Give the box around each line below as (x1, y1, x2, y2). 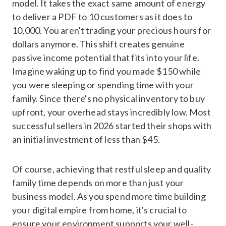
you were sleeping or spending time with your (12, 79, 194, 90)
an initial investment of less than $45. (12, 133, 160, 145)
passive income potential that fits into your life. (12, 51, 199, 63)
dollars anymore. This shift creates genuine (12, 38, 185, 49)
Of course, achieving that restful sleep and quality (12, 163, 211, 175)
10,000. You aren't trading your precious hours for (12, 24, 211, 36)
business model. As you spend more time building (12, 190, 206, 202)
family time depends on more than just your (12, 177, 184, 188)
